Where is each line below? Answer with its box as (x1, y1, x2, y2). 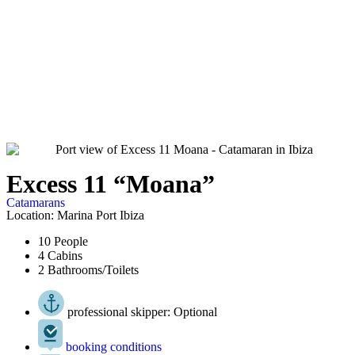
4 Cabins (38, 248, 82, 262)
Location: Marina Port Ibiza (6, 208, 144, 222)
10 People (38, 234, 88, 248)
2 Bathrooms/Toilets (38, 262, 139, 277)
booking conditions (66, 339, 162, 353)
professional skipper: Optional (67, 304, 217, 319)
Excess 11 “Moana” (6, 169, 215, 198)
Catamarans (6, 195, 65, 209)
